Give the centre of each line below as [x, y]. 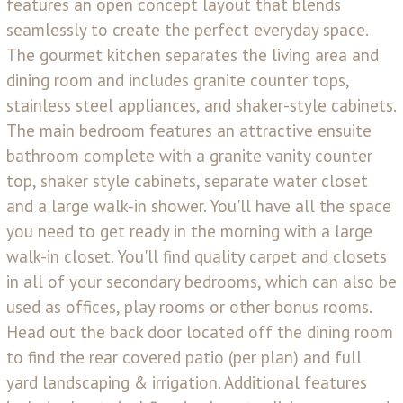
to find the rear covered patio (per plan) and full [184, 357]
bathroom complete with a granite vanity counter [189, 155]
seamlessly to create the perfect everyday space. [187, 29]
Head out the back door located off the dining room [200, 331]
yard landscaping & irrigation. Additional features [187, 382]
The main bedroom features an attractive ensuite [189, 130]
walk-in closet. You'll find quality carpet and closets [197, 256]
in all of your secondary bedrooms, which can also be [201, 281]
